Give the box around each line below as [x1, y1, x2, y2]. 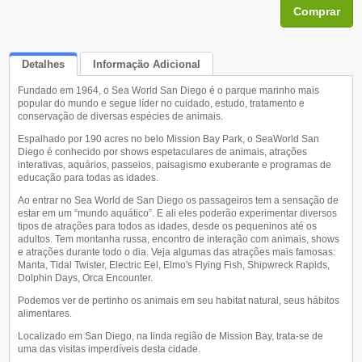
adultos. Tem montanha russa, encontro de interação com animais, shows [18, 234, 340, 246]
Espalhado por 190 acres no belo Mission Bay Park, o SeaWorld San [18, 133, 320, 145]
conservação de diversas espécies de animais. [18, 111, 224, 123]
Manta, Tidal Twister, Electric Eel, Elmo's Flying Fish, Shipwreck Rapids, [18, 259, 330, 271]
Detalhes [22, 57, 65, 70]
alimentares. [18, 308, 73, 320]
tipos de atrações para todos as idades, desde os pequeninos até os [18, 221, 318, 233]
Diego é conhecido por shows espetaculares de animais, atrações [18, 146, 308, 158]
